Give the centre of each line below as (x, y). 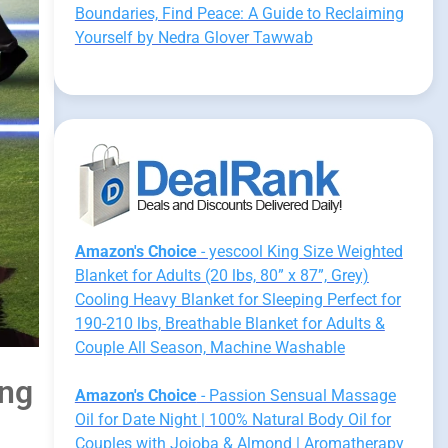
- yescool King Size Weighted (299, 251)
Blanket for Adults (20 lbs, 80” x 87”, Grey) (221, 275)
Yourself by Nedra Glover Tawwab (193, 37)
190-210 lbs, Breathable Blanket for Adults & (229, 323)
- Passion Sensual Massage (296, 395)
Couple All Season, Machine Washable (209, 347)
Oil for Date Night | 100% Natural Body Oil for (232, 419)
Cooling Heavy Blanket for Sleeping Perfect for (237, 299)
